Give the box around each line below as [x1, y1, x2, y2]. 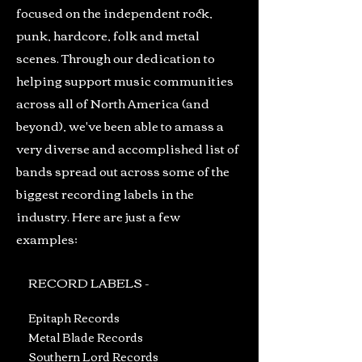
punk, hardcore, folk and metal [16, 23, 200, 46]
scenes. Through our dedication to [16, 46, 215, 69]
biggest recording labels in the [16, 182, 194, 204]
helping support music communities [16, 69, 234, 91]
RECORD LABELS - [28, 271, 149, 293]
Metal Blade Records [28, 326, 143, 347]
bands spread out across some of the [16, 159, 229, 182]
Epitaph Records [28, 307, 120, 328]
